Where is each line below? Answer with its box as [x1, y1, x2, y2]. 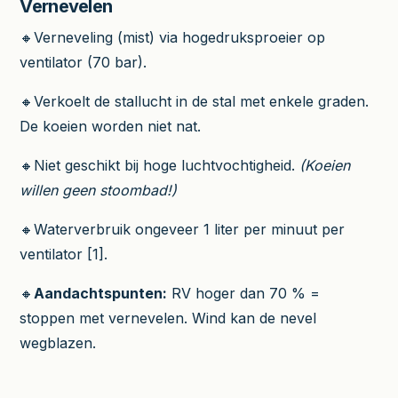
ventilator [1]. [20, 244, 108, 263]
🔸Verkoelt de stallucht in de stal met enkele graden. [20, 92, 370, 110]
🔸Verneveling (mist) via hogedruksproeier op [20, 28, 326, 46]
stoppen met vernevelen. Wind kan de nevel [20, 308, 317, 327]
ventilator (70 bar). [20, 52, 147, 71]
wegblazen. [20, 333, 97, 352]
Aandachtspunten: [34, 283, 168, 302]
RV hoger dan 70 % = [167, 283, 321, 302]
